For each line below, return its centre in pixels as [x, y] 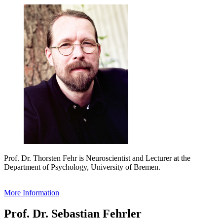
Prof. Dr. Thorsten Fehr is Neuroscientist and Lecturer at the [97, 158]
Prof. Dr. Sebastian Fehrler [73, 213]
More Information [32, 192]
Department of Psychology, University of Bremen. [82, 167]
